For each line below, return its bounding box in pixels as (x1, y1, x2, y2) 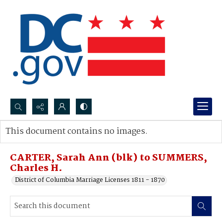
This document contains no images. (5, 125, 148, 138)
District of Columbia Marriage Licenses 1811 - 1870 (15, 175, 165, 185)
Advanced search (15, 136, 66, 147)
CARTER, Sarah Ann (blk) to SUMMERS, (10, 151, 207, 166)
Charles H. (10, 161, 62, 176)
